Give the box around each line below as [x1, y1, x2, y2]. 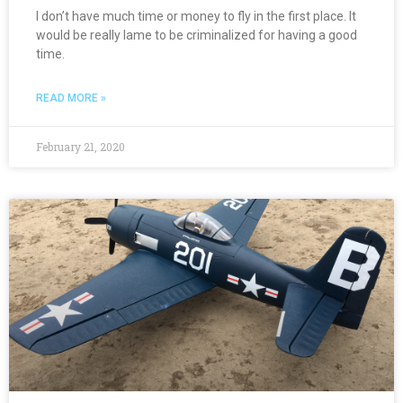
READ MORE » [36, 91, 106, 104]
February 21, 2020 [36, 139, 125, 154]
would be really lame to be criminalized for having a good [36, 27, 357, 42]
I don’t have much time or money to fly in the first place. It [36, 8, 356, 23]
